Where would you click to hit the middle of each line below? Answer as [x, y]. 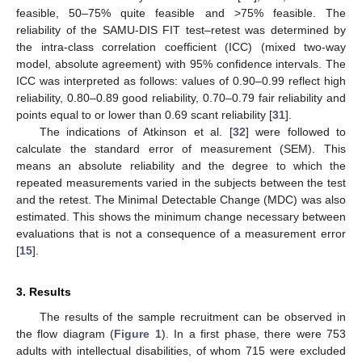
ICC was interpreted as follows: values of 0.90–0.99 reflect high [181, 81]
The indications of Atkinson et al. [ [136, 132]
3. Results [44, 292]
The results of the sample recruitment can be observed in [192, 317]
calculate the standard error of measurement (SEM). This [181, 149]
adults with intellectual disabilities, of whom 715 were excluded [181, 351]
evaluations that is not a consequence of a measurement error [181, 234]
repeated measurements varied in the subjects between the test [181, 183]
